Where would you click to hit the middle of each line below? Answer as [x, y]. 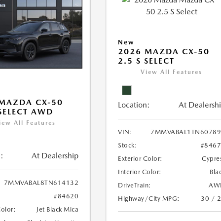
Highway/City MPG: [149, 199]
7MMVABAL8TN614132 [41, 183]
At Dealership [55, 156]
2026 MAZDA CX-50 [164, 52]
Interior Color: [140, 172]
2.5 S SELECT [147, 61]
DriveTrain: [135, 185]
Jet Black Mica [58, 210]
